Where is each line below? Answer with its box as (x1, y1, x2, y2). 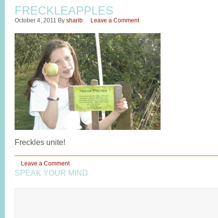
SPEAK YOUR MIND (15, 169, 88, 177)
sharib (66, 17, 83, 24)
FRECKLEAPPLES (15, 4, 113, 17)
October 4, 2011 (15, 17, 56, 24)
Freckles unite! (15, 138, 65, 146)
